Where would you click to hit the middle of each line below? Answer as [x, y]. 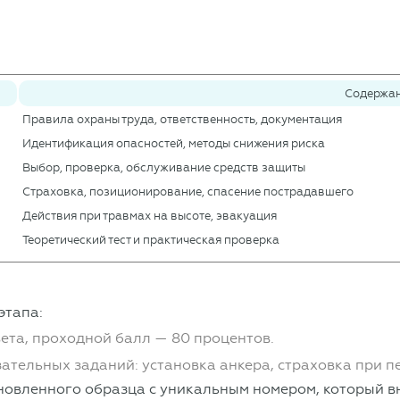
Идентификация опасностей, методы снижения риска [174, 144]
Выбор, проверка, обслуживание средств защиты [164, 168]
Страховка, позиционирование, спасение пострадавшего [188, 192]
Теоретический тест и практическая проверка [151, 240]
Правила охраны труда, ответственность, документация [183, 120]
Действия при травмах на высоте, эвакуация [150, 216]
